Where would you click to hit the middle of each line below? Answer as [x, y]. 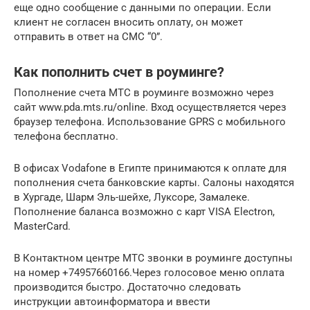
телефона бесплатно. [66, 137]
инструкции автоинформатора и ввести [112, 302]
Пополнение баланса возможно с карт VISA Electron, [144, 212]
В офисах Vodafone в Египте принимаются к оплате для [150, 168]
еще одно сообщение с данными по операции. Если [143, 8]
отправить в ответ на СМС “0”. [88, 37]
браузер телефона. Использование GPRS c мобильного [150, 122]
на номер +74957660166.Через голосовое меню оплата [149, 273]
